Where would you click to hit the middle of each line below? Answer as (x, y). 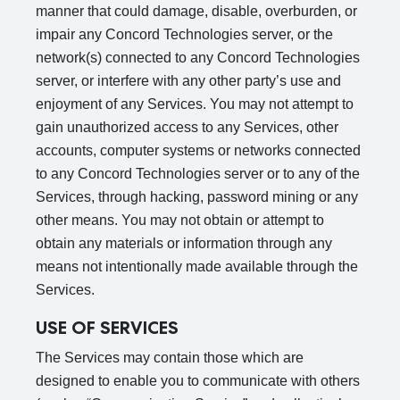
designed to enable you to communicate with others (198, 381)
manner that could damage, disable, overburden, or (196, 11)
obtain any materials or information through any (184, 243)
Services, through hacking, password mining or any (197, 197)
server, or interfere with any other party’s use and (188, 81)
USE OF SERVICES (107, 328)
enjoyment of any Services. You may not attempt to (195, 104)
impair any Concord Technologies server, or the (184, 34)
